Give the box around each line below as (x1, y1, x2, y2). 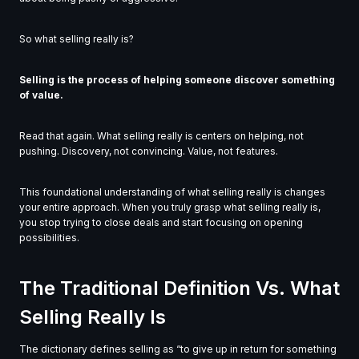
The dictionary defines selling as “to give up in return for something (19, 342, 337, 355)
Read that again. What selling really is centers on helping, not (19, 129, 304, 142)
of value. (19, 88, 63, 101)
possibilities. (19, 231, 79, 244)
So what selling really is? (19, 32, 134, 45)
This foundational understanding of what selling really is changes (19, 185, 325, 198)
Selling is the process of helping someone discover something (19, 73, 335, 86)
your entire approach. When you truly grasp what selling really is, (19, 200, 321, 213)
